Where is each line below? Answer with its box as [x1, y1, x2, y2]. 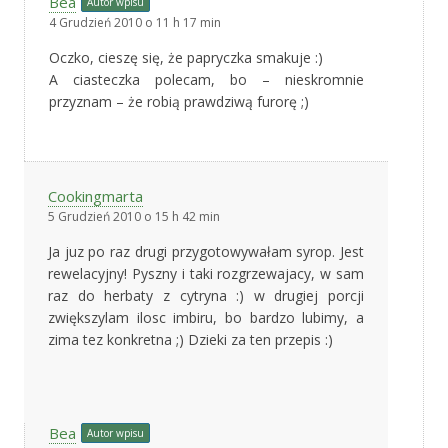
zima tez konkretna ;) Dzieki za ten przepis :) [48, 329, 333, 349]
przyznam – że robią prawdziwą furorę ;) [49, 91, 309, 111]
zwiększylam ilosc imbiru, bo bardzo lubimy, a [48, 307, 364, 327]
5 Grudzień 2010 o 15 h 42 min [48, 207, 220, 225]
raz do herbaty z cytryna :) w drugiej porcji [48, 285, 364, 305]
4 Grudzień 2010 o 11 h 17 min [49, 13, 221, 31]
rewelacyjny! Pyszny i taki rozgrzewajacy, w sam [48, 263, 364, 283]
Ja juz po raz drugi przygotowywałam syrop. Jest [48, 241, 364, 261]
